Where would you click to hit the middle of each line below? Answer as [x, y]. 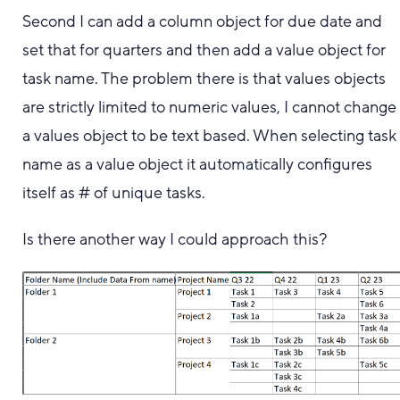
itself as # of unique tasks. [116, 193]
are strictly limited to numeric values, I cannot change [210, 107]
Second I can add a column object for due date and [203, 21]
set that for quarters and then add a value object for [204, 50]
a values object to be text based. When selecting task [210, 136]
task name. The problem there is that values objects [204, 79]
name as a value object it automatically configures [198, 164]
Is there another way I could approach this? [175, 239]
